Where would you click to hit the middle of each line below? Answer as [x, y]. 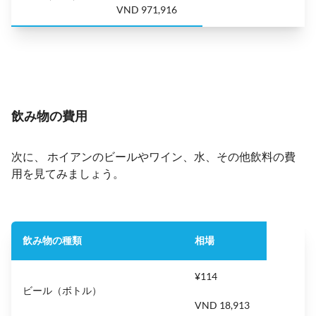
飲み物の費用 [49, 115]
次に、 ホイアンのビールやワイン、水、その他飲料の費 [153, 156]
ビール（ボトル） [62, 290]
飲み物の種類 [52, 240]
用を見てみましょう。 [68, 173]
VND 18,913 [222, 305]
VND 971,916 [147, 9]
